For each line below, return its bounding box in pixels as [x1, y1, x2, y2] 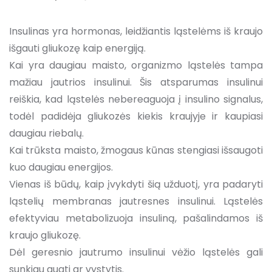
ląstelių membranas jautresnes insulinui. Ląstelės [9, 194, 263, 208]
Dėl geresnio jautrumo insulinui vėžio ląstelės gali [9, 245, 263, 259]
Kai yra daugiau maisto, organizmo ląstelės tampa [9, 58, 263, 72]
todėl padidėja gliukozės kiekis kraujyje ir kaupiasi [9, 109, 263, 123]
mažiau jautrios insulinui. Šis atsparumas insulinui [9, 75, 263, 89]
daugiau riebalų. [9, 126, 84, 140]
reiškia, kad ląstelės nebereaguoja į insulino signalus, [9, 92, 263, 106]
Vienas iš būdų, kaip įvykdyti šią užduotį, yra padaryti [9, 177, 263, 191]
